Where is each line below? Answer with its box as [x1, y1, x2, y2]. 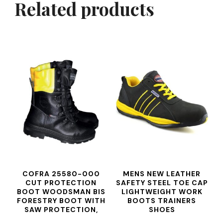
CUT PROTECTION [25, 178, 97, 187]
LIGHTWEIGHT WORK [121, 187, 203, 196]
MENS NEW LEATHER [123, 169, 201, 178]
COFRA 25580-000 [22, 169, 100, 178]
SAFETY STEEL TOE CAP [115, 178, 208, 187]
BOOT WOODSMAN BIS [16, 187, 106, 196]
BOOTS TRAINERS [127, 196, 197, 205]
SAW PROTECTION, [24, 205, 98, 214]
